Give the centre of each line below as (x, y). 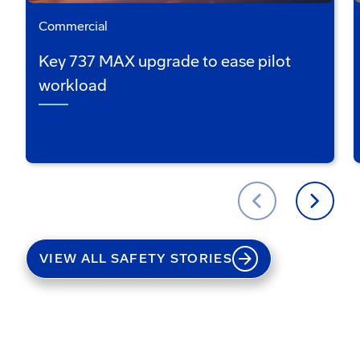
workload (73, 85)
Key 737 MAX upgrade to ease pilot (165, 61)
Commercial (73, 26)
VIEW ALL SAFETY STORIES (136, 258)
